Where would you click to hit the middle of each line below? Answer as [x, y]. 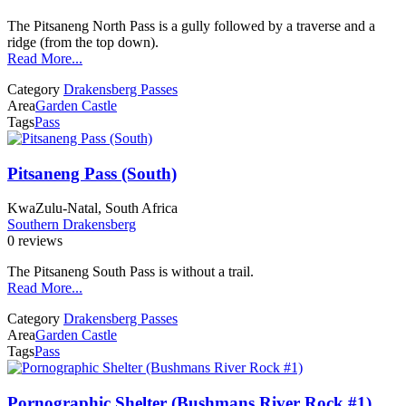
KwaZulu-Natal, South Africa [92, 208]
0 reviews [35, 241]
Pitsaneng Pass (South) [92, 173]
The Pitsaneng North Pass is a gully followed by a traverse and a [191, 25]
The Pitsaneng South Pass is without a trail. [130, 272]
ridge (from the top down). [83, 42]
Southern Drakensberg [72, 225]
